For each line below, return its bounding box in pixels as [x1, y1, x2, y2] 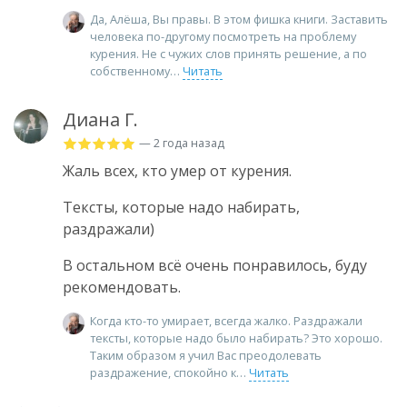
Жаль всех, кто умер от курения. [63, 160, 292, 181]
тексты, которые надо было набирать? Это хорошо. [90, 329, 382, 346]
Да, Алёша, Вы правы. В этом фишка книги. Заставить [90, 10, 388, 27]
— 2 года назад [139, 134, 224, 151]
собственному [90, 62, 170, 79]
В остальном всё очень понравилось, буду [63, 254, 367, 275]
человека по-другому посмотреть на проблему [90, 27, 356, 45]
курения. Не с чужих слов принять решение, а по [90, 45, 367, 62]
